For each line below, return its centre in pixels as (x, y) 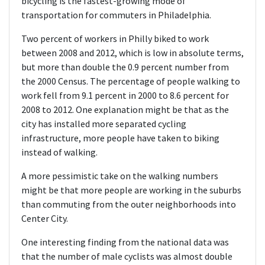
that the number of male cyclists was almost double (127, 256)
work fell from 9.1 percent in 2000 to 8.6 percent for (125, 95)
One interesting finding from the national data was (125, 242)
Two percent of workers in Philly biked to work (115, 38)
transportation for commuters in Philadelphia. (116, 15)
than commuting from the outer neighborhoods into (129, 204)
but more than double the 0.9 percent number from (125, 67)
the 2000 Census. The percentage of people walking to (131, 81)
